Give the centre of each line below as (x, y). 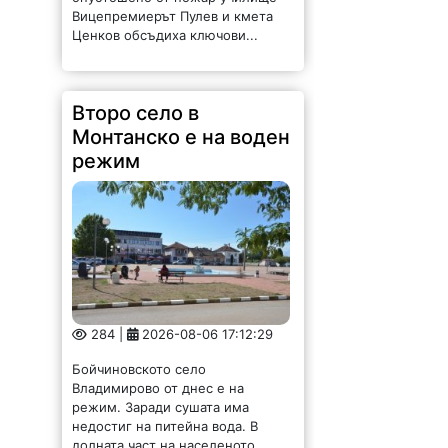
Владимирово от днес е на (158, 381)
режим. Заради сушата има (161, 400)
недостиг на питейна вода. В (165, 419)
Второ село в (136, 107)
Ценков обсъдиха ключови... (165, 29)
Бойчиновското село (139, 362)
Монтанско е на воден (181, 131)
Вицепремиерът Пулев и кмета (173, 10)
